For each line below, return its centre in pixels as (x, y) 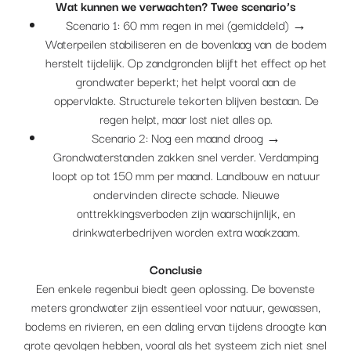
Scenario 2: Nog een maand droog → (186, 137)
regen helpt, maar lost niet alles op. (186, 118)
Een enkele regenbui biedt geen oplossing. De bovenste (175, 288)
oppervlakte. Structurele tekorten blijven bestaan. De (186, 100)
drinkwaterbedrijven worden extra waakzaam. (186, 231)
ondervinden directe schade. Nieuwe (186, 194)
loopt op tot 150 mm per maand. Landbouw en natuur (186, 175)
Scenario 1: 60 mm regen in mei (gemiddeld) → (186, 24)
